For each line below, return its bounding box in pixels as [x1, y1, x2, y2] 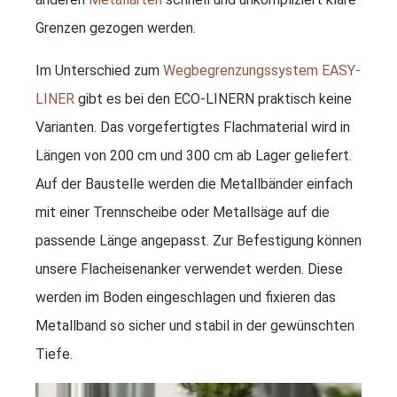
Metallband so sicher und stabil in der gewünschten [35, 316, 354, 334]
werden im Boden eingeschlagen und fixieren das [35, 288, 336, 306]
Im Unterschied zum [35, 61, 163, 79]
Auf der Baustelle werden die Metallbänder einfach [35, 175, 353, 192]
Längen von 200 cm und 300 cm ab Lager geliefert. [35, 146, 352, 164]
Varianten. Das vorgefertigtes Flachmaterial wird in [35, 118, 350, 136]
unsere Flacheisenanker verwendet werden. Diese [35, 260, 343, 277]
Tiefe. [35, 345, 73, 362]
